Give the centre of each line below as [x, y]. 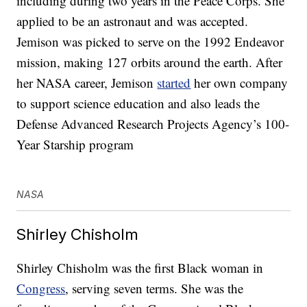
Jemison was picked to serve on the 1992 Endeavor [150, 42]
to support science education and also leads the [138, 103]
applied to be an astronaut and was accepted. [133, 21]
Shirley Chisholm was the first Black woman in [140, 268]
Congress [41, 288]
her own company [240, 83]
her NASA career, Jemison [87, 83]
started [174, 83]
